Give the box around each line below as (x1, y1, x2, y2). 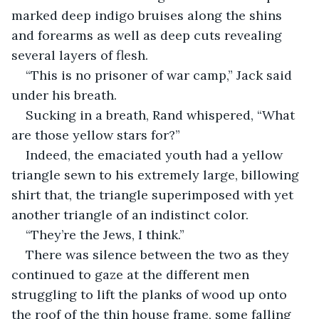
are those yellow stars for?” (11, 126, 180, 143)
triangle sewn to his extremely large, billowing (11, 166, 303, 183)
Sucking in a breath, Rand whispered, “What (26, 106, 298, 123)
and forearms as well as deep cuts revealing (11, 26, 286, 43)
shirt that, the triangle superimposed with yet (11, 186, 297, 203)
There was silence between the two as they (26, 246, 293, 263)
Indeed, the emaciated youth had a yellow (26, 146, 286, 163)
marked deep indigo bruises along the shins (11, 6, 286, 23)
